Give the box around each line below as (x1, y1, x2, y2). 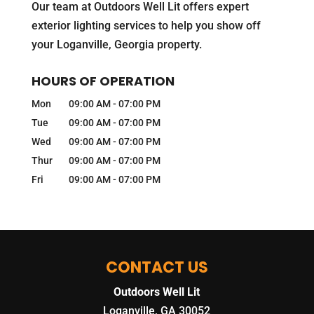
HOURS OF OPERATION (31, 71, 175, 90)
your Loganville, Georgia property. (31, 37, 202, 51)
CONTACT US (105, 256, 208, 278)
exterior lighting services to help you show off (31, 18, 261, 32)
